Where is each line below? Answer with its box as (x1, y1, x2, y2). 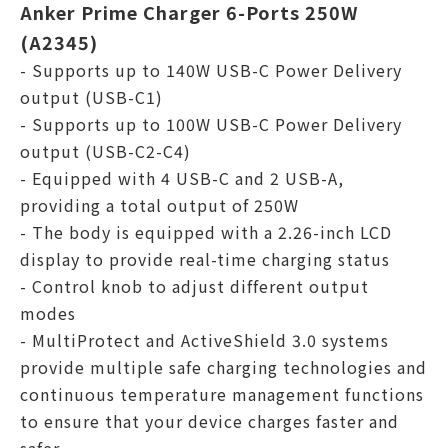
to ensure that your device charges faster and (20, 409, 399, 433)
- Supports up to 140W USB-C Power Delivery (20, 58, 402, 82)
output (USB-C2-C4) (20, 139, 191, 163)
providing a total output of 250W (20, 193, 299, 217)
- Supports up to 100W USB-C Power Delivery (20, 112, 402, 136)
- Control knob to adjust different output (20, 274, 369, 298)
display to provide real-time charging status (20, 247, 390, 271)
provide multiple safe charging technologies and (20, 355, 427, 379)
